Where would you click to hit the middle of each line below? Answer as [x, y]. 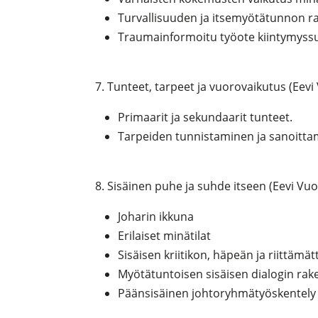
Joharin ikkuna [156, 217]
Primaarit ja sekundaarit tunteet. [205, 117]
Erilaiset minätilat [165, 236]
